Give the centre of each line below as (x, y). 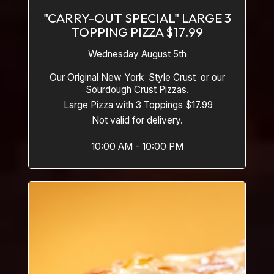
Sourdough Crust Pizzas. (137, 90)
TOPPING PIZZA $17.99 (137, 32)
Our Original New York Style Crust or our (137, 77)
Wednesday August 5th (137, 54)
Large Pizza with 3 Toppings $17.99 (137, 105)
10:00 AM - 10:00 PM (137, 146)
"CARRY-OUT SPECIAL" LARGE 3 (137, 18)
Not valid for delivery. (137, 120)
